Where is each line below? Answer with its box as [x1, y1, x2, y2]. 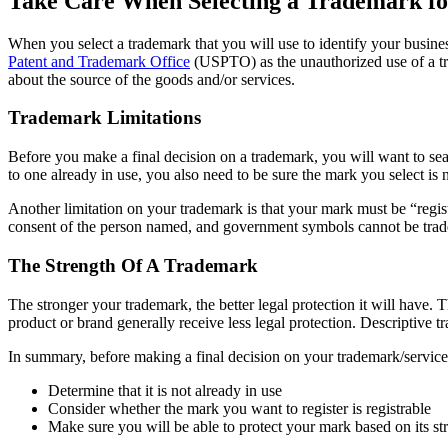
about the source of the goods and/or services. [8, 70, 295, 88]
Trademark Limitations [8, 107, 201, 129]
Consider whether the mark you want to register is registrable [48, 399, 431, 417]
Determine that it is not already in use [48, 381, 282, 399]
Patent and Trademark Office [8, 52, 190, 70]
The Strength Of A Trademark [8, 254, 258, 276]
